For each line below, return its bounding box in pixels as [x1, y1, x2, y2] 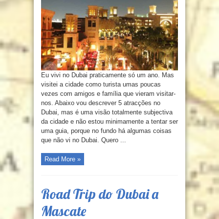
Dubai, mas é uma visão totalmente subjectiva [41, 109, 173, 116]
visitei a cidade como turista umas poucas [41, 81, 161, 88]
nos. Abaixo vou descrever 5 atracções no [41, 99, 160, 107]
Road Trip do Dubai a [41, 185, 158, 203]
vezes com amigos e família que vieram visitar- [41, 90, 175, 98]
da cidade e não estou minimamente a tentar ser [41, 118, 178, 126]
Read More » [44, 155, 81, 163]
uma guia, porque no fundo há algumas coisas [41, 127, 172, 135]
